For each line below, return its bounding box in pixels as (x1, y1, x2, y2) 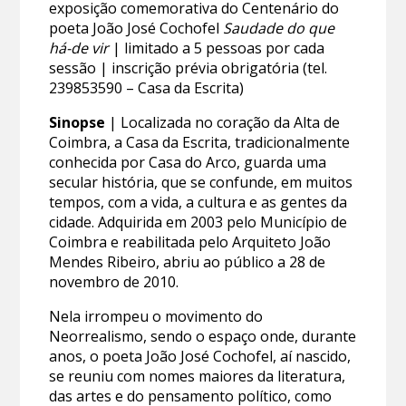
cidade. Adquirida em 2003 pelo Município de (49, 212, 348, 233)
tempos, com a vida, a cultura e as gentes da (49, 192, 348, 213)
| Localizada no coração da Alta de (109, 112, 341, 133)
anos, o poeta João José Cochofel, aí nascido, (49, 346, 352, 367)
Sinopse (49, 112, 110, 133)
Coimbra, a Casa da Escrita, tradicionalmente (49, 132, 351, 153)
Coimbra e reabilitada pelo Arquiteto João (49, 232, 332, 253)
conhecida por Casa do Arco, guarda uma (49, 152, 327, 173)
